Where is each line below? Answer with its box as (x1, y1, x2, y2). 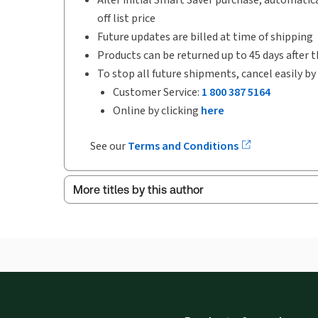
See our (82, 138, 128, 153)
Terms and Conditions (128, 138, 241, 153)
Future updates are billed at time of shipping (97, 29, 313, 44)
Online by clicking (113, 103, 201, 118)
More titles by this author (73, 182, 204, 197)
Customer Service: (113, 84, 202, 99)
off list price (97, 11, 155, 26)
